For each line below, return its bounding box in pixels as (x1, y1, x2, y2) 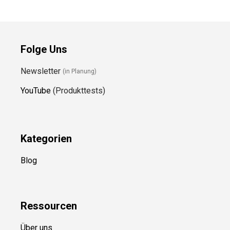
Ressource (21, 199, 71, 212)
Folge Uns (21, 43, 67, 55)
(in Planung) (63, 68, 97, 75)
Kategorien (21, 132, 72, 145)
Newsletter (21, 66, 63, 76)
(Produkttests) (51, 85, 105, 95)
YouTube (21, 85, 51, 95)
